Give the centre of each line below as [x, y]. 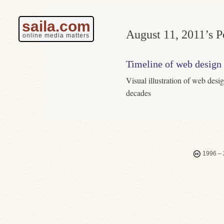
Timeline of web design [174, 64]
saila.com [56, 26]
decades [138, 93]
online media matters [56, 35]
